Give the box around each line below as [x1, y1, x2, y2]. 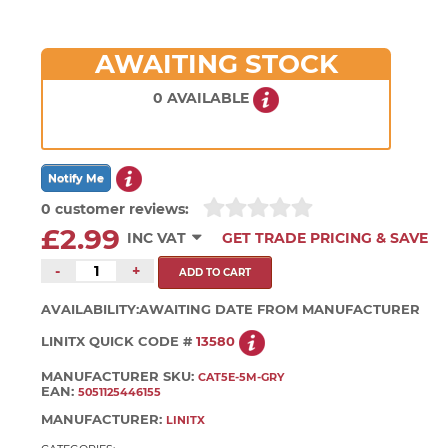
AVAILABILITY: [41, 301, 140, 317]
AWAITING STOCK [94, 47, 338, 80]
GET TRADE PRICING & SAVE [222, 229, 429, 248]
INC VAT [127, 229, 187, 248]
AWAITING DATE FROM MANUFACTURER [139, 301, 421, 317]
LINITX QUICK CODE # [41, 334, 197, 350]
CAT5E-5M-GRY [198, 370, 285, 385]
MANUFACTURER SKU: [41, 369, 199, 385]
